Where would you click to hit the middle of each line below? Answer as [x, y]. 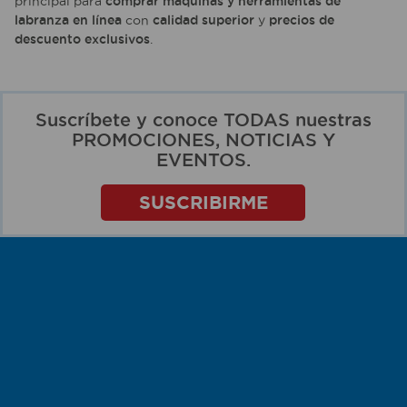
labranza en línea [68, 20]
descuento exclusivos [82, 40]
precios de [302, 20]
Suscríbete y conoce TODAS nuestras [203, 120]
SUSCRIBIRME [203, 203]
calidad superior [203, 20]
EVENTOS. [203, 160]
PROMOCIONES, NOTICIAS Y [203, 140]
